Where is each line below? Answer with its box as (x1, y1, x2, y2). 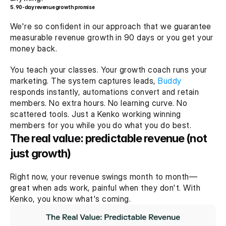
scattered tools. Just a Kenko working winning (10, 109, 181, 120)
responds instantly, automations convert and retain (10, 87, 199, 97)
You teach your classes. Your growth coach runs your (10, 65, 207, 75)
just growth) (10, 147, 71, 160)
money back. (10, 43, 58, 54)
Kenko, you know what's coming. (10, 194, 131, 204)
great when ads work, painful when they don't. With (10, 183, 201, 193)
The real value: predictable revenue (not (10, 132, 207, 145)
